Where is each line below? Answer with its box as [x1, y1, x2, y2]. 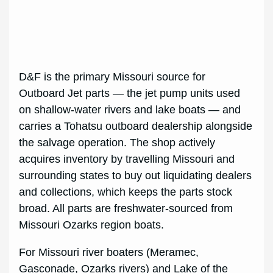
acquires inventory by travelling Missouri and [19, 153, 235, 166]
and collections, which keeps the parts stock [19, 186, 233, 199]
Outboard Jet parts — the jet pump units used [19, 87, 241, 100]
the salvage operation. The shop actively [19, 136, 216, 149]
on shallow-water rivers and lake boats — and [19, 104, 241, 116]
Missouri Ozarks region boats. [19, 219, 165, 232]
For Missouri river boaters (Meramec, [19, 246, 199, 259]
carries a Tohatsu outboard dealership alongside [19, 120, 253, 133]
